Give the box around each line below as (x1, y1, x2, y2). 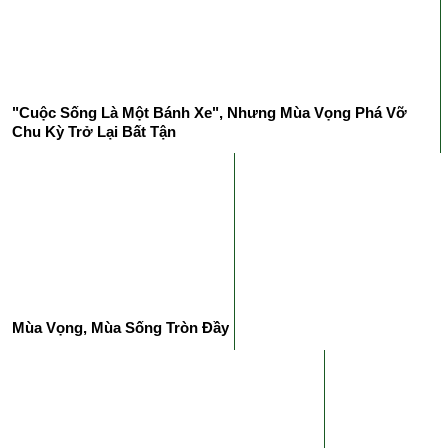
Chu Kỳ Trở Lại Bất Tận (12, 122, 176, 140)
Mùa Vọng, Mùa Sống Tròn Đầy (12, 319, 229, 337)
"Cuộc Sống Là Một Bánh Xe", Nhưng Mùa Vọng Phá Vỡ (12, 103, 407, 121)
